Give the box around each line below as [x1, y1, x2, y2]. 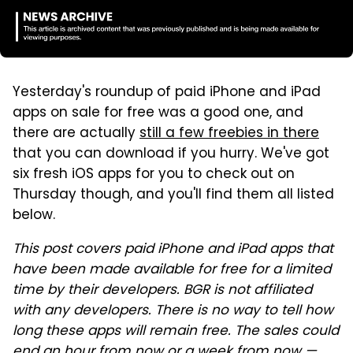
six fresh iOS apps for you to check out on [13, 163, 295, 186]
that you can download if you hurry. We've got [13, 143, 329, 165]
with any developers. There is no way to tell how [13, 299, 333, 322]
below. [13, 204, 55, 227]
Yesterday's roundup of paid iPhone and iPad [13, 81, 321, 104]
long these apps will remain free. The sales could [13, 320, 339, 343]
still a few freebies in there [139, 122, 319, 145]
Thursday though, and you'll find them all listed [13, 184, 334, 206]
